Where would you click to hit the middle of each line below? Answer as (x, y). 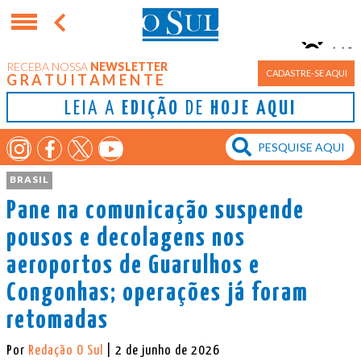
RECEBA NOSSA (47, 66)
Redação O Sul (67, 351)
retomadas (58, 320)
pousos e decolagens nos (126, 238)
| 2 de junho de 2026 (163, 351)
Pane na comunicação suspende (156, 211)
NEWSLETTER (128, 66)
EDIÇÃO (151, 109)
